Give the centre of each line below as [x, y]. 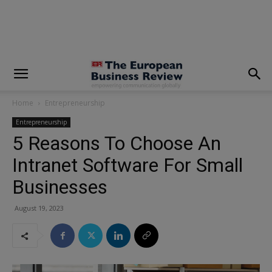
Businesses [60, 187]
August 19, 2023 [39, 208]
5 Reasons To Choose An [117, 143]
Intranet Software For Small [127, 165]
